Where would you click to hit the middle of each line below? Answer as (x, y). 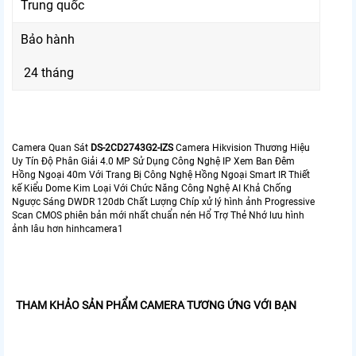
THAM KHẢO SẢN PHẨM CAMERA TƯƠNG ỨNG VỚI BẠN (156, 305)
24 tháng (47, 72)
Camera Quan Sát (51, 147)
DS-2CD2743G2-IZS (132, 147)
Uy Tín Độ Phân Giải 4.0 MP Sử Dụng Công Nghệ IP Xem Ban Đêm (153, 161)
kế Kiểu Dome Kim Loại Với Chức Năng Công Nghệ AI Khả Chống (152, 188)
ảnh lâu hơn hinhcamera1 (68, 228)
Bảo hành (48, 39)
